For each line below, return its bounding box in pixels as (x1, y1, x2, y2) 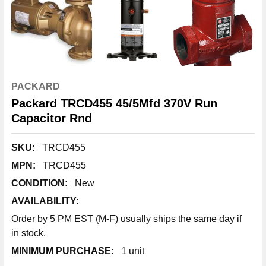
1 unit (121, 246, 144, 256)
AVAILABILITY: (11, 196, 79, 206)
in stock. (11, 228, 46, 238)
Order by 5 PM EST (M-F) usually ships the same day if (11, 214, 242, 224)
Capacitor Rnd (11, 112, 92, 125)
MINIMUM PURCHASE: (11, 246, 114, 256)
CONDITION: (11, 178, 68, 188)
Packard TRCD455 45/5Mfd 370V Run (11, 97, 217, 110)
